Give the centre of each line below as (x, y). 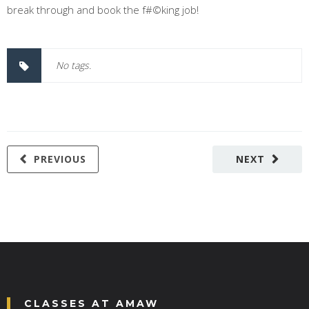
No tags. (73, 65)
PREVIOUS (60, 159)
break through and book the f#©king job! (103, 9)
